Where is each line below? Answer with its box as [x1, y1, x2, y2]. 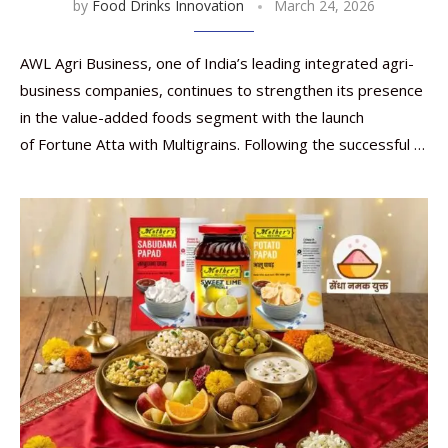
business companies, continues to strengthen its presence [20, 80, 423, 100]
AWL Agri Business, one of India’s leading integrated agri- [20, 53, 414, 73]
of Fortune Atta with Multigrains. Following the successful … [20, 134, 425, 154]
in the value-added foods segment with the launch [20, 107, 364, 127]
